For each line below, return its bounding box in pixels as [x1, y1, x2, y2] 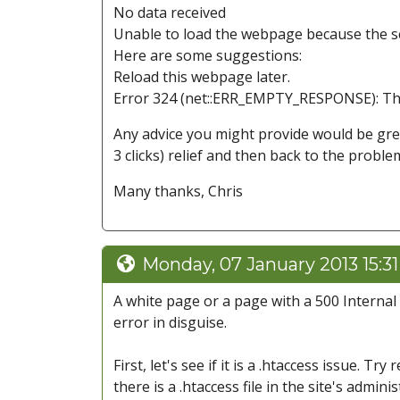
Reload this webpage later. [113, 67, 290, 87]
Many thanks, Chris [113, 181, 243, 202]
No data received [113, 3, 226, 23]
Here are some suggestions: [113, 46, 302, 66]
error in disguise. [113, 312, 227, 333]
